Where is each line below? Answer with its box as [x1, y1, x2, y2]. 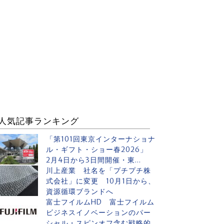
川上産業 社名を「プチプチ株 [46, 166, 151, 175]
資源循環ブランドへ [46, 187, 113, 196]
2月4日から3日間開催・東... [46, 155, 141, 164]
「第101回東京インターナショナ [46, 134, 155, 143]
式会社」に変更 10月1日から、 [46, 176, 155, 185]
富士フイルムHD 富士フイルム [46, 197, 154, 206]
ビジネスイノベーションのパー [46, 208, 151, 217]
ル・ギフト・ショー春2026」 [46, 145, 155, 154]
